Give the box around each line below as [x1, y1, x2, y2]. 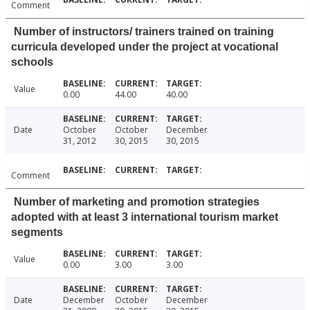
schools [11, 56, 53, 69]
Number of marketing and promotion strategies [14, 196, 259, 208]
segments [11, 226, 63, 239]
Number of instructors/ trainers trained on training [14, 26, 274, 38]
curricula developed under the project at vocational [11, 41, 278, 53]
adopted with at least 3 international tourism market [11, 211, 278, 224]
